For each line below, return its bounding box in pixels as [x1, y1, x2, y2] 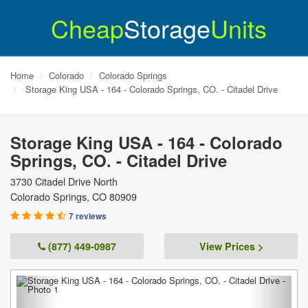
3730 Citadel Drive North [10, 175, 118, 188]
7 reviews [69, 210, 107, 222]
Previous [36, 276, 89, 296]
